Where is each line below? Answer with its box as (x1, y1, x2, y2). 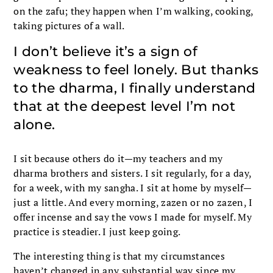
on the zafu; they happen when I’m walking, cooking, (13, 4, 253, 18)
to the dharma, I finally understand (13, 79, 256, 96)
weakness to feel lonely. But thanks (13, 61, 259, 78)
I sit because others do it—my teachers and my (13, 151, 223, 165)
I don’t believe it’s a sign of (13, 43, 197, 60)
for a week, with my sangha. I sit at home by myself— (13, 180, 252, 194)
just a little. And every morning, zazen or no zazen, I (13, 195, 253, 209)
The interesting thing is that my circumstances (13, 249, 225, 263)
